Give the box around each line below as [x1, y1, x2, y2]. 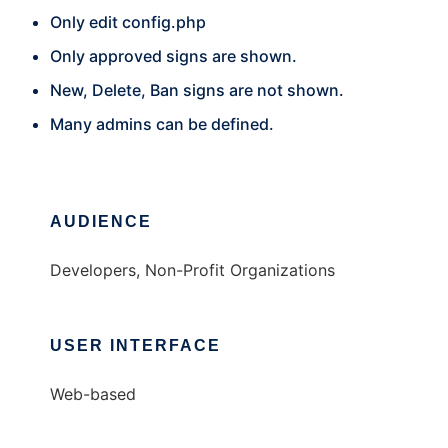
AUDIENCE [50, 213, 152, 230]
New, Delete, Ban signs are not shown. [50, 80, 344, 100]
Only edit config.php [50, 12, 206, 32]
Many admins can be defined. [50, 114, 274, 134]
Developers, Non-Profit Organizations [50, 260, 335, 280]
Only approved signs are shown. [50, 46, 297, 66]
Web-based [50, 384, 136, 404]
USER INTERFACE [50, 337, 221, 354]
